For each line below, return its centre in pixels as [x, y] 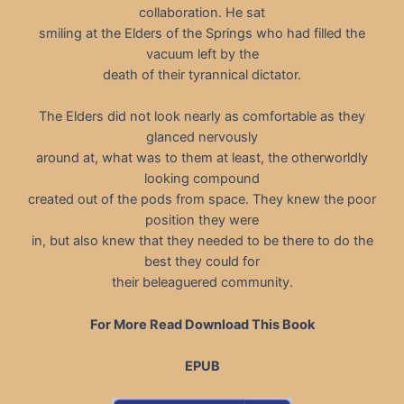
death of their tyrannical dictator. [202, 74]
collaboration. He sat [202, 12]
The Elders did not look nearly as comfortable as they [202, 117]
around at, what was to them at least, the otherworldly [202, 158]
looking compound [202, 179]
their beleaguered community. [202, 283]
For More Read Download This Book [202, 324]
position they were [202, 220]
